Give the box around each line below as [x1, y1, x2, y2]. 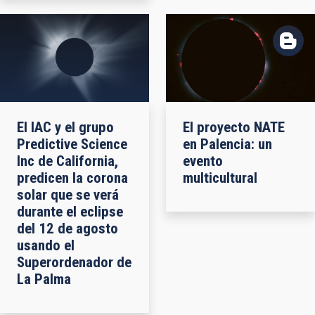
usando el [17, 236, 75, 254]
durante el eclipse [17, 202, 123, 220]
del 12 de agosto [17, 219, 118, 237]
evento [183, 152, 223, 169]
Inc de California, [17, 152, 118, 169]
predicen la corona [17, 169, 128, 186]
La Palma [17, 270, 71, 288]
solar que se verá [17, 186, 119, 203]
